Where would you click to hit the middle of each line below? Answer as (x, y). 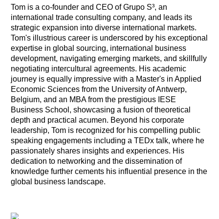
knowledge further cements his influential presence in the (109, 171)
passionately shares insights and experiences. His (98, 151)
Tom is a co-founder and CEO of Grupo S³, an (89, 7)
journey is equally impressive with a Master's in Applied (106, 79)
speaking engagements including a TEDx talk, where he (108, 140)
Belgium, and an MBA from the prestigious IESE (94, 99)
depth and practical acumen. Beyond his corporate (98, 120)
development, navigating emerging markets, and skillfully (109, 58)
